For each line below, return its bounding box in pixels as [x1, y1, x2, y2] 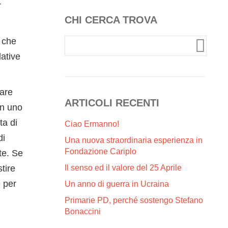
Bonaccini [65, 207, 101, 216]
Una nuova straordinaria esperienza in [65, 135, 203, 145]
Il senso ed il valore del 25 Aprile [65, 163, 182, 172]
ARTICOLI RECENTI [65, 97, 159, 108]
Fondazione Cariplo [65, 147, 136, 156]
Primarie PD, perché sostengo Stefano [65, 195, 203, 205]
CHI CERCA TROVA [65, 14, 157, 25]
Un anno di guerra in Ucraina [65, 179, 169, 188]
